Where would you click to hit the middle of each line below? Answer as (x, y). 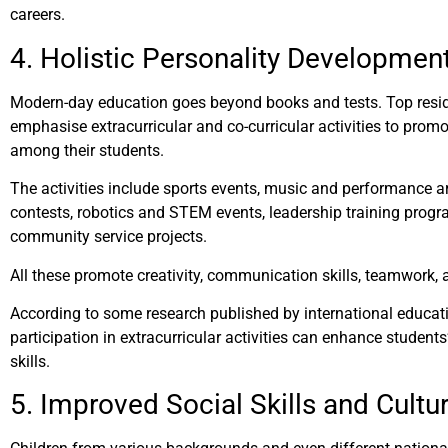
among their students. (87, 150)
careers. (37, 15)
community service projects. (110, 237)
